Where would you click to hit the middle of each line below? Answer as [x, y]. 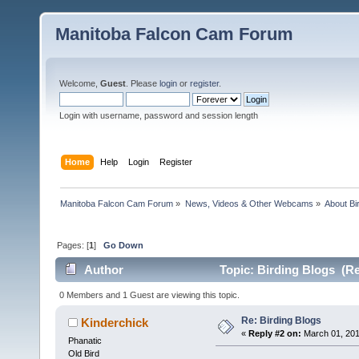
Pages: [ [73, 245]
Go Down [124, 245]
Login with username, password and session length [159, 115]
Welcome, [80, 83]
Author [104, 270]
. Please [143, 83]
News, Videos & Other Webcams [249, 203]
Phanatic [85, 340]
